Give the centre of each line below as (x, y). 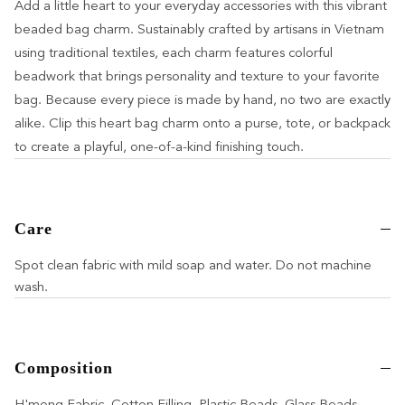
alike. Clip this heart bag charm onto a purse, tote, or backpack (202, 123)
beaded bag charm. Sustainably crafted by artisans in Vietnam (199, 29)
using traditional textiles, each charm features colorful (174, 53)
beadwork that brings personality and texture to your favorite (197, 76)
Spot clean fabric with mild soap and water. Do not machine (193, 265)
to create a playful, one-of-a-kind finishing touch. (159, 147)
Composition (64, 368)
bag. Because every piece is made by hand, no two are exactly (202, 100)
